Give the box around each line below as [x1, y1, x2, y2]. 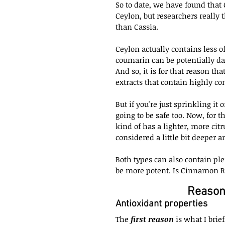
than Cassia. [116, 21, 158, 32]
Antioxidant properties [116, 198, 207, 210]
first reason [131, 213, 174, 224]
